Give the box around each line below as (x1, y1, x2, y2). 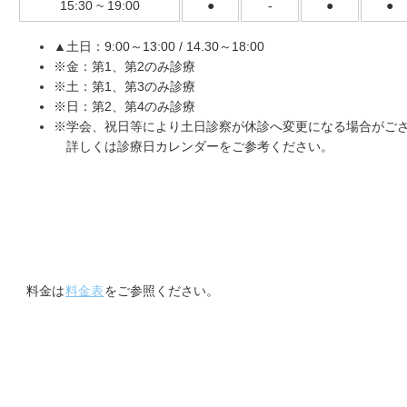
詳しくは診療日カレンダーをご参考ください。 (54, 139, 333, 154)
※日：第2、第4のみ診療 (54, 99, 195, 114)
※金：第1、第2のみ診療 (54, 59, 195, 74)
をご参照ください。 (104, 283, 219, 299)
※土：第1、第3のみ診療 (54, 79, 195, 94)
